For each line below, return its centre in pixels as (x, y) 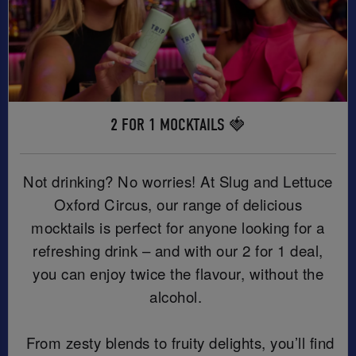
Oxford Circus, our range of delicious (178, 204)
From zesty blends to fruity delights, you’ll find (178, 342)
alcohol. (178, 296)
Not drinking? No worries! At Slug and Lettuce (178, 181)
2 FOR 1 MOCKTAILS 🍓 (178, 125)
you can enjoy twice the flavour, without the (178, 273)
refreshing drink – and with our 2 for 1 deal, (178, 250)
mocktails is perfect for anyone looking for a (178, 227)
